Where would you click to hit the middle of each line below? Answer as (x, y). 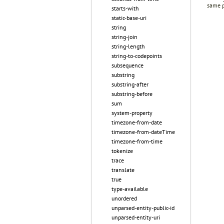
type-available (130, 189)
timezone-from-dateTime (143, 132)
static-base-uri (129, 18)
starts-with (125, 8)
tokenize (122, 151)
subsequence (127, 65)
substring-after (130, 84)
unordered (124, 198)
